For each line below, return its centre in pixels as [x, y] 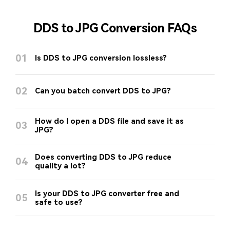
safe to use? [59, 202]
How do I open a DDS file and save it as [110, 122]
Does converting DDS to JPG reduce [103, 158]
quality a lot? [61, 166]
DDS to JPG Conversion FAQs [115, 28]
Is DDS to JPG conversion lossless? [101, 59]
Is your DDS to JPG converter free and [107, 194]
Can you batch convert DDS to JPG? [103, 91]
